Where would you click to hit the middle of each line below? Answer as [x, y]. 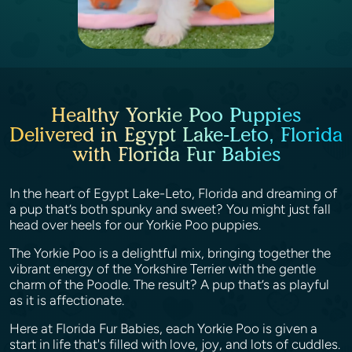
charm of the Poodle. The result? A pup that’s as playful [169, 284]
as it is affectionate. [68, 300]
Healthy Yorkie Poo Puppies [176, 115]
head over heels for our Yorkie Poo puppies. [137, 225]
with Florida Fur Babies [176, 154]
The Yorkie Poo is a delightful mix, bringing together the [170, 253]
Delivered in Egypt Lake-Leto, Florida [176, 134]
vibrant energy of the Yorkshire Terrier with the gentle [163, 269]
